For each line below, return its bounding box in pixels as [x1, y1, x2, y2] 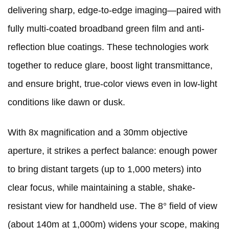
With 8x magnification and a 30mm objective [8, 127, 188, 138]
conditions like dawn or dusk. [8, 97, 125, 108]
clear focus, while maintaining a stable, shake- [8, 182, 195, 193]
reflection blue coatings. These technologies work [8, 42, 209, 53]
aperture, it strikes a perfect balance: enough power [8, 146, 217, 156]
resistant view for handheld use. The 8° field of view [8, 201, 217, 212]
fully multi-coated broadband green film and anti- [8, 24, 204, 34]
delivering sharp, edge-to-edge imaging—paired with [8, 5, 221, 16]
